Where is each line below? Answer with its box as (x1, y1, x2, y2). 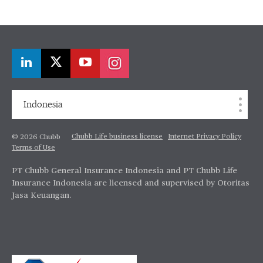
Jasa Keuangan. (12, 191, 72, 200)
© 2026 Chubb (12, 134, 60, 141)
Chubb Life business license (72, 133, 163, 140)
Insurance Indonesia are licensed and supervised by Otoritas (12, 179, 249, 187)
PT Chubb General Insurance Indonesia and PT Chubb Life (12, 167, 237, 175)
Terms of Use (12, 144, 55, 151)
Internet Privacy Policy (168, 133, 241, 140)
